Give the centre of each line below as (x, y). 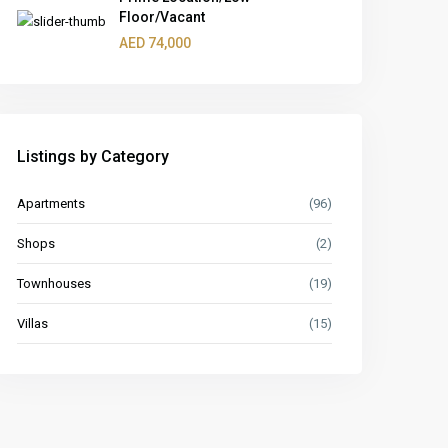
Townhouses (54, 283)
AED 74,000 (155, 43)
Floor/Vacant (162, 17)
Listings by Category (93, 156)
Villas (33, 323)
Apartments (51, 203)
